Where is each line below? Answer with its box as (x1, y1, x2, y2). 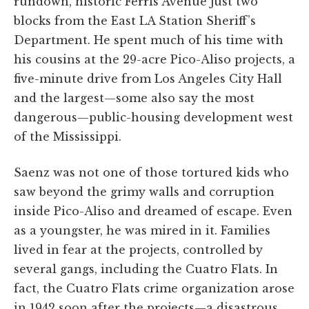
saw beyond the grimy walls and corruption (14, 184, 275, 199)
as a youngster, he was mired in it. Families (14, 223, 270, 237)
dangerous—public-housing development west (14, 110, 293, 124)
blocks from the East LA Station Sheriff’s (14, 13, 256, 28)
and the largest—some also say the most (14, 90, 255, 105)
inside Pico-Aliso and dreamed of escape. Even (14, 203, 292, 218)
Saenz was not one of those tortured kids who (14, 165, 289, 179)
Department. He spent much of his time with (14, 32, 283, 47)
